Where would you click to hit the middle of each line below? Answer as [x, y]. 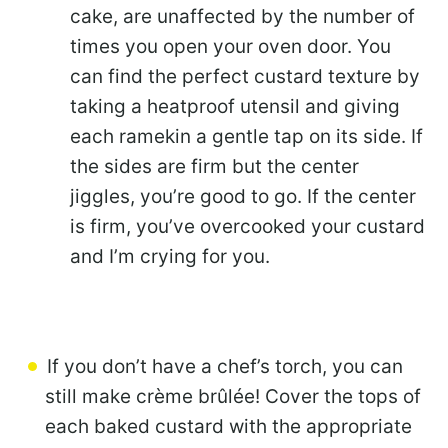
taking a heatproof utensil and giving [235, 107]
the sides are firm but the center [214, 167]
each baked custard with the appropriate [228, 427]
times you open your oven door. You [230, 47]
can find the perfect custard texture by [245, 77]
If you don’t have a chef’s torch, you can [225, 367]
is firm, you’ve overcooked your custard [247, 227]
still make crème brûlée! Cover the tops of [233, 397]
